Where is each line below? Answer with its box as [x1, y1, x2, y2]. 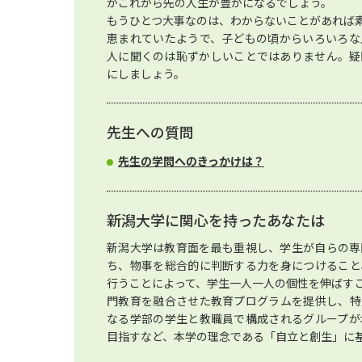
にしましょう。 [107, 65, 185, 82]
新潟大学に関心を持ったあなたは [107, 209, 325, 230]
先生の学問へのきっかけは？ [118, 153, 264, 169]
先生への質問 [107, 121, 194, 142]
